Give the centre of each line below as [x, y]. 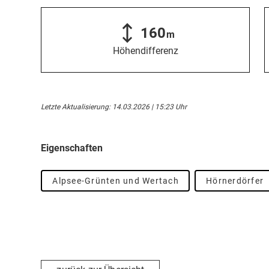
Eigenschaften [72, 148]
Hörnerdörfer [235, 181]
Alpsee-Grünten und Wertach [116, 181]
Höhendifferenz [145, 51]
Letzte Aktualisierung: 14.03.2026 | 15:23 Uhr [114, 107]
